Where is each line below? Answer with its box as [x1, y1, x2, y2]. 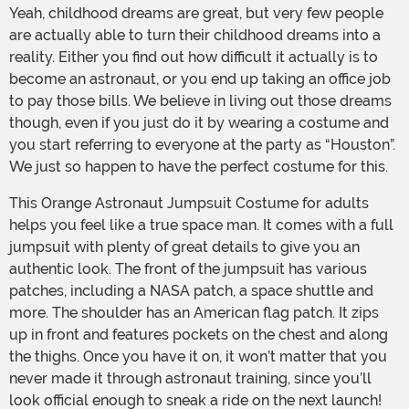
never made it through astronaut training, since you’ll [9, 370, 372, 388]
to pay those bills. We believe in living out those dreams [9, 92, 392, 110]
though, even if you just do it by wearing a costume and [9, 114, 389, 132]
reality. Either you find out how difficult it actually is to [9, 48, 378, 67]
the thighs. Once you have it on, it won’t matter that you [9, 348, 387, 366]
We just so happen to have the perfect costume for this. [9, 158, 388, 176]
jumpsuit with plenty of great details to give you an [9, 238, 360, 257]
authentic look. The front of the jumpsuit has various [9, 260, 367, 278]
